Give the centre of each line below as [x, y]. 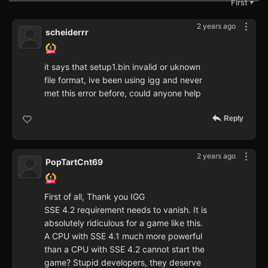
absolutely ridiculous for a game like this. [124, 223]
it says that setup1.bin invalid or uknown [122, 66]
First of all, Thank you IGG [95, 196]
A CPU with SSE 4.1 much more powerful [123, 236]
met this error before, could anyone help [123, 93]
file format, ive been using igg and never [123, 80]
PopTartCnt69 [74, 162]
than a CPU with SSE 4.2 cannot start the [124, 249]
